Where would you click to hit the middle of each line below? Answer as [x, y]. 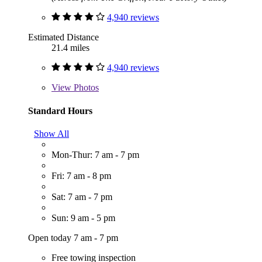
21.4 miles [70, 48]
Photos [85, 88]
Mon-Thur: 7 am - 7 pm [95, 155]
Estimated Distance [63, 37]
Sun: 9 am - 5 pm [83, 218]
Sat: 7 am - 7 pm [82, 197]
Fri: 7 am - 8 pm [81, 176]
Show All [51, 134]
